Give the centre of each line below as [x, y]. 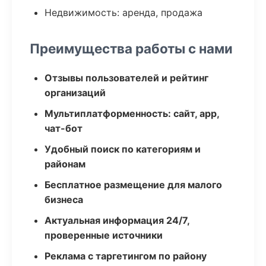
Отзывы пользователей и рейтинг [126, 78]
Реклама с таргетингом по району [126, 256]
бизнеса [64, 199]
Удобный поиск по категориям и [123, 149]
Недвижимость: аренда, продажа [123, 12]
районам [65, 164]
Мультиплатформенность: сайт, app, [132, 113]
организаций [75, 93]
